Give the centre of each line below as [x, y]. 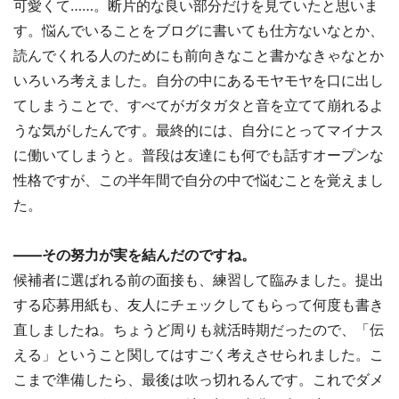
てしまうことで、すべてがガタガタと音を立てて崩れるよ [199, 105]
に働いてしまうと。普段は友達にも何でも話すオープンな [199, 155]
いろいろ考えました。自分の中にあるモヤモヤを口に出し [199, 80]
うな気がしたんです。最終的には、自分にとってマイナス [199, 130]
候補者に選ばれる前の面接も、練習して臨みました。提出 [199, 279]
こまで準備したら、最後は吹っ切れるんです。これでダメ [199, 379]
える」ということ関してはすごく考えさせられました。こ [199, 354]
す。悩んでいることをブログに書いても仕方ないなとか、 [199, 30]
